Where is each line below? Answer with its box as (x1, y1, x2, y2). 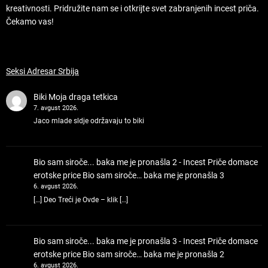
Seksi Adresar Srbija (6, 66, 79, 76)
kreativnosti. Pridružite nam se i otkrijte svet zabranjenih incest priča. (6, 3, 259, 13)
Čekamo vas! (6, 16, 54, 26)
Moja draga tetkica (48, 92, 118, 102)
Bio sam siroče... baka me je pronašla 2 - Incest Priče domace (33, 157, 258, 167)
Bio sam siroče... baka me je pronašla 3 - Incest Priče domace (33, 236, 258, 246)
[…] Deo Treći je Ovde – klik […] (33, 195, 128, 204)
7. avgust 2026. (33, 103, 78, 112)
